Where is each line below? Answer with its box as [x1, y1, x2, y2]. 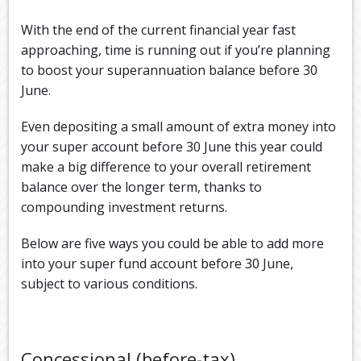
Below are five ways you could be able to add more [21, 234, 325, 253]
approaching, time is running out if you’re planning [21, 41, 331, 60]
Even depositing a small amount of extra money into [21, 118, 337, 136]
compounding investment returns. [21, 198, 228, 217]
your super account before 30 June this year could [21, 138, 323, 156]
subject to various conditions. [21, 275, 198, 293]
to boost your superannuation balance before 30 [21, 61, 318, 80]
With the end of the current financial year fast [21, 21, 297, 39]
